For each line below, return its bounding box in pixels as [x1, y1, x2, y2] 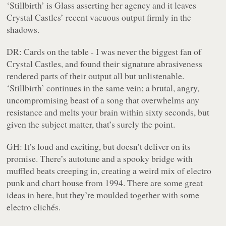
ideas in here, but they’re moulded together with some [7, 189, 200, 201]
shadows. [7, 23, 40, 36]
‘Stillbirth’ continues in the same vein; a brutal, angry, [7, 82, 200, 94]
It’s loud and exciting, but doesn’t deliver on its [22, 140, 191, 153]
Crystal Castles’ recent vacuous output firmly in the [7, 11, 192, 24]
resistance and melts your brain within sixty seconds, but [7, 106, 210, 119]
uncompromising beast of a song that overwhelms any [7, 94, 200, 106]
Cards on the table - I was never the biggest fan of [22, 45, 202, 58]
